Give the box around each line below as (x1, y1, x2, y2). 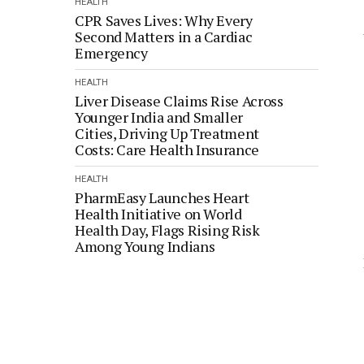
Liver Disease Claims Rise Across (75, 91, 284, 110)
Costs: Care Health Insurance (75, 140, 262, 159)
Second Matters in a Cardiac (75, 27, 253, 46)
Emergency (75, 43, 151, 63)
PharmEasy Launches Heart (75, 188, 249, 207)
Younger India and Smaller (75, 107, 243, 127)
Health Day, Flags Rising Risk (75, 220, 260, 240)
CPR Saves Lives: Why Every (75, 11, 253, 30)
